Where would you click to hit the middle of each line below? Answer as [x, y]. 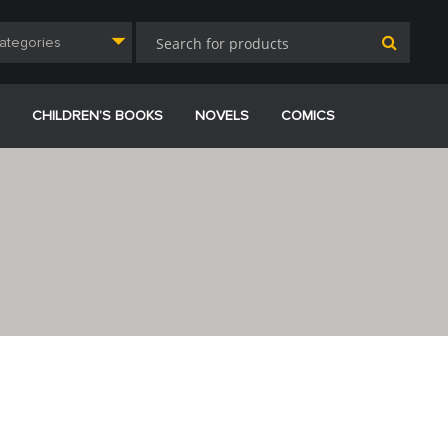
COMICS [307, 116]
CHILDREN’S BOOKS [97, 116]
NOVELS [221, 116]
